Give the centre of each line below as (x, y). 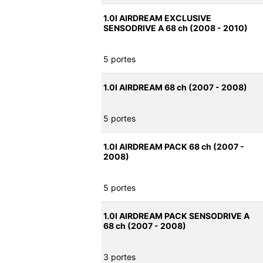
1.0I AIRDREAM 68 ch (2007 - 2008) (175, 87)
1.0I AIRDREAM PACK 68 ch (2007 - (174, 147)
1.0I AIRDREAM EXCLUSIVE (157, 18)
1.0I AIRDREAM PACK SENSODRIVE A (176, 216)
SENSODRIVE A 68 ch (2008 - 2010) (176, 28)
